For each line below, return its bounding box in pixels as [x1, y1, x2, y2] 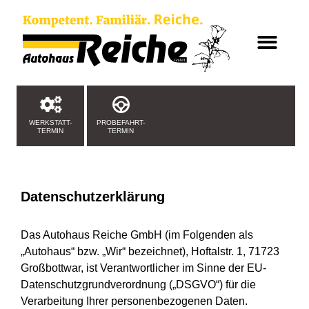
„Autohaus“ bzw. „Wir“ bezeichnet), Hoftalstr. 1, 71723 [21, 245, 279, 257]
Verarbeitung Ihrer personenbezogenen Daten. [21, 295, 248, 307]
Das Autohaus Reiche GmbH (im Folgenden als [21, 228, 253, 241]
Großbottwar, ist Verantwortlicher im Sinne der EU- [21, 261, 266, 274]
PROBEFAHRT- [97, 118, 145, 126]
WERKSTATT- [29, 118, 72, 126]
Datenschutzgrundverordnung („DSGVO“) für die [21, 278, 256, 290]
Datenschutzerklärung [21, 188, 165, 204]
